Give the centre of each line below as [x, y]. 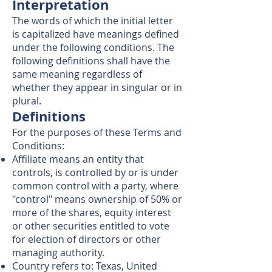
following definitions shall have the [91, 61]
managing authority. [58, 253]
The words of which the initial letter [93, 21]
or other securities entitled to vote [91, 226]
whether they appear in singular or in [97, 87]
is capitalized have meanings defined [96, 34]
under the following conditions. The [93, 47]
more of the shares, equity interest [92, 212]
